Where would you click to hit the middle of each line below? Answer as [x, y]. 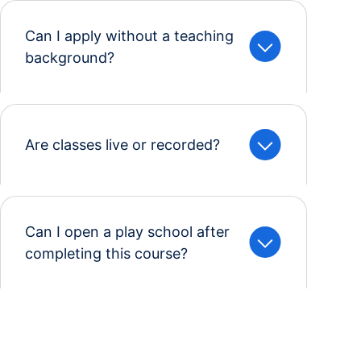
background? [70, 57]
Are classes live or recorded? [122, 144]
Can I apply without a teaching [129, 35]
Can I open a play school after [127, 231]
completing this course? [106, 253]
